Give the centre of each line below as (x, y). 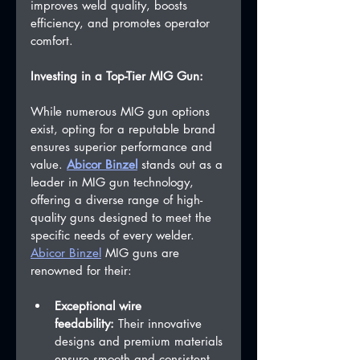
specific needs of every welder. (112, 235)
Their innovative (160, 324)
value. (49, 165)
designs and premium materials (141, 342)
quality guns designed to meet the (123, 218)
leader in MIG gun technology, (114, 182)
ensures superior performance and (123, 147)
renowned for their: (81, 271)
